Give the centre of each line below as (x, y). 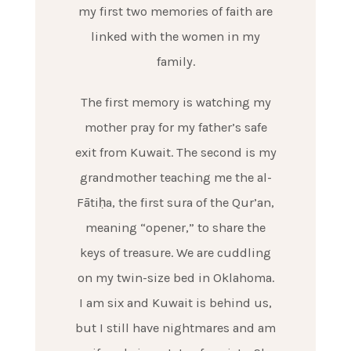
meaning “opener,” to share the (175, 227)
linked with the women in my (175, 36)
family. (175, 61)
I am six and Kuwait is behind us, (175, 302)
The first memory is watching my (175, 102)
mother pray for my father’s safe (175, 127)
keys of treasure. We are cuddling (175, 252)
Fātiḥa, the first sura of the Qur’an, (175, 202)
